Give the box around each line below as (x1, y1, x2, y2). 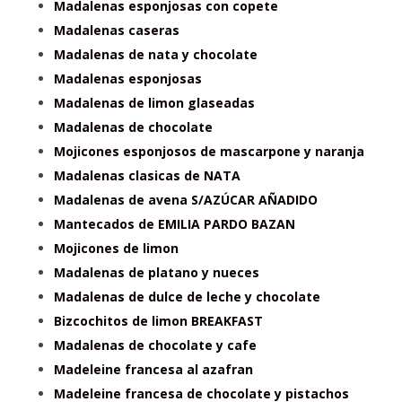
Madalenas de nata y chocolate (54, 46, 258, 64)
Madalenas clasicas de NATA (54, 167, 240, 185)
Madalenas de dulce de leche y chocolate (54, 288, 320, 306)
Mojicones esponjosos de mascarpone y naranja (54, 143, 364, 161)
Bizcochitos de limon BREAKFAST (54, 312, 263, 330)
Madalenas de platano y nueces (54, 264, 259, 282)
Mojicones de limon (54, 240, 179, 258)
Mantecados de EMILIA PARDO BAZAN (54, 215, 295, 233)
